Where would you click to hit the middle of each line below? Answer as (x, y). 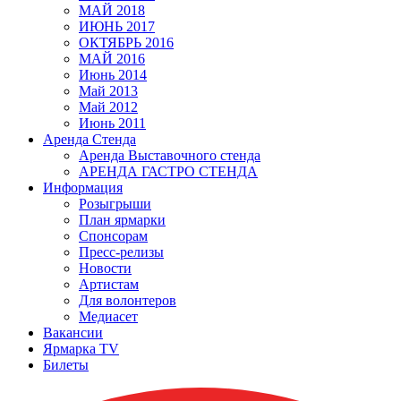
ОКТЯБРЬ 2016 (126, 43)
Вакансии (73, 333)
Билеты (66, 365)
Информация (83, 188)
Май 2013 (108, 91)
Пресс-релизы (121, 252)
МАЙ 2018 (112, 10)
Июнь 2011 (112, 123)
